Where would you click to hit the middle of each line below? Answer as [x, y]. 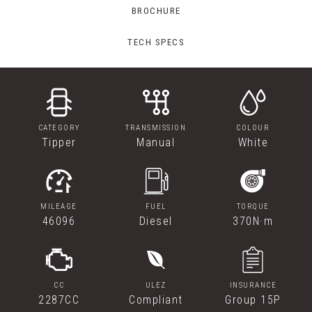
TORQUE [253, 206]
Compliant [156, 300]
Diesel [156, 221]
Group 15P [253, 300]
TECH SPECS [156, 42]
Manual [156, 142]
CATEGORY [59, 128]
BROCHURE [156, 10]
